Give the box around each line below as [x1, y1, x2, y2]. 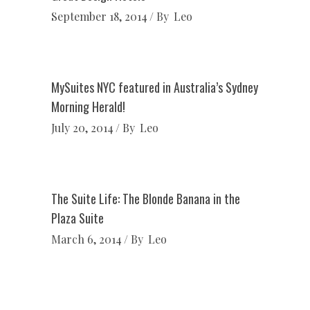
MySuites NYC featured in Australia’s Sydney [51, 78, 258, 96]
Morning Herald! [51, 98, 125, 116]
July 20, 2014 [51, 120, 113, 135]
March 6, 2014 [51, 232, 122, 246]
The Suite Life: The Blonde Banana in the [51, 190, 240, 208]
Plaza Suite [51, 209, 104, 227]
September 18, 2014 [51, 9, 147, 24]
